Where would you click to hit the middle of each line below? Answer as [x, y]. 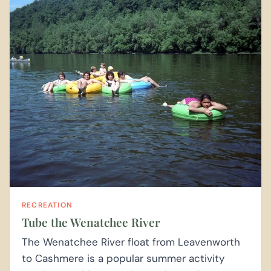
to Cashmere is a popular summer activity [123, 258]
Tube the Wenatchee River [91, 222]
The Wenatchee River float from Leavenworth [131, 242]
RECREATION [47, 205]
